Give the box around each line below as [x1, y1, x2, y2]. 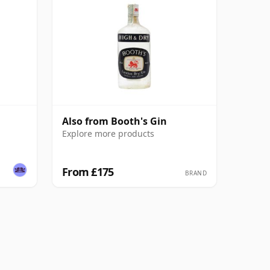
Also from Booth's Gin [62, 114, 167, 128]
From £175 [62, 164, 114, 179]
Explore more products [62, 127, 154, 139]
